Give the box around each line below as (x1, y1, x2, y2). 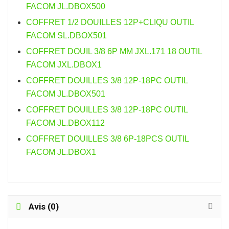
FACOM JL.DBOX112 (26, 119, 105, 127)
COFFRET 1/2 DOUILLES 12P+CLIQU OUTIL (26, 18, 194, 27)
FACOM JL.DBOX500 (26, 2, 105, 11)
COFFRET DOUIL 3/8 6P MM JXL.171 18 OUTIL (26, 47, 202, 56)
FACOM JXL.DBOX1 (26, 60, 102, 69)
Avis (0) (29, 201, 59, 212)
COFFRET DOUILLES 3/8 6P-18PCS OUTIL (26, 134, 189, 143)
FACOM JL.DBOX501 (26, 89, 105, 98)
